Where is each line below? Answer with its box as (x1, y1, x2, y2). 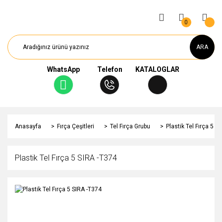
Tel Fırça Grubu (110, 123, 150, 130)
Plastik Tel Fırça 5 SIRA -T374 (15, 153, 117, 163)
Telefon (97, 65, 122, 73)
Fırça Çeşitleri (57, 123, 94, 130)
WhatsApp (47, 65, 80, 73)
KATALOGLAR (135, 65, 180, 73)
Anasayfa (15, 123, 41, 130)
